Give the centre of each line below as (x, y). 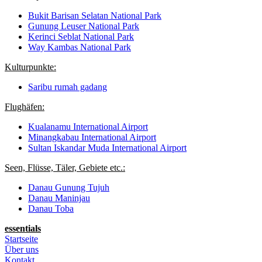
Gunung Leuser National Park (84, 26)
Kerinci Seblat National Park (81, 37)
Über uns (22, 250)
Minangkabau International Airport (92, 137)
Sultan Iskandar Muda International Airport (107, 148)
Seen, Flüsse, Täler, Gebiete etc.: (65, 168)
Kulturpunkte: (30, 67)
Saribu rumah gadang (68, 87)
